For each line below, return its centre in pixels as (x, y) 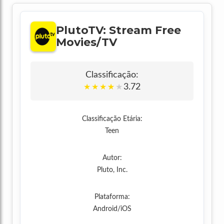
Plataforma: (112, 197)
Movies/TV (86, 42)
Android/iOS (112, 209)
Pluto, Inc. (112, 170)
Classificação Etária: (112, 119)
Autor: (112, 158)
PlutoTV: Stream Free (118, 30)
